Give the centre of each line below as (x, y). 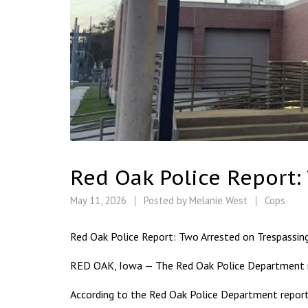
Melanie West (218, 201)
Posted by (165, 201)
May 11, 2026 (100, 201)
